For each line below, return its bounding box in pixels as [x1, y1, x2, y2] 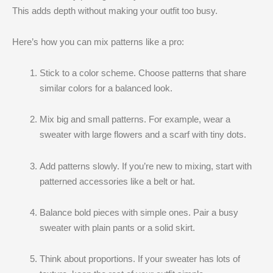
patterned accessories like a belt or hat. [40, 175, 195, 186]
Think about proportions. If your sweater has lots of [40, 253, 240, 264]
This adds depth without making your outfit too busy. [12, 5, 218, 16]
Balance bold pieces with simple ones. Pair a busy [40, 207, 238, 218]
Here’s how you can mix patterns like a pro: [12, 36, 184, 47]
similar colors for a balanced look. [40, 83, 172, 93]
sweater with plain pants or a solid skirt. [40, 222, 195, 233]
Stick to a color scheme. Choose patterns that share [40, 68, 246, 78]
